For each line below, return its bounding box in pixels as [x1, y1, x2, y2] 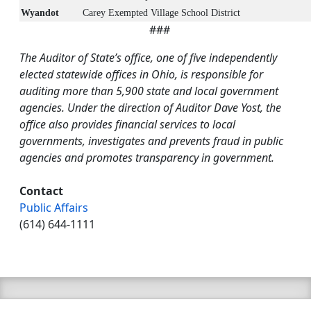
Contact [19, 183, 63, 199]
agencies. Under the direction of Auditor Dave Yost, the [19, 100, 281, 116]
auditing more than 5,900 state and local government [19, 83, 278, 99]
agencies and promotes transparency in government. [19, 150, 274, 166]
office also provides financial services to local [19, 117, 235, 133]
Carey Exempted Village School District [83, 8, 240, 19]
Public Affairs [19, 200, 88, 216]
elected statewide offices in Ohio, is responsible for [19, 67, 263, 83]
